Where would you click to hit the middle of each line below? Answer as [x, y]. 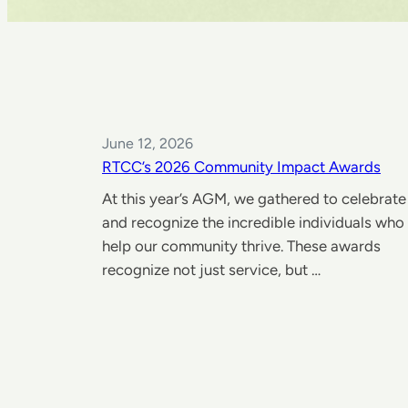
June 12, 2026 [148, 144]
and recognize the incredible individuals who [253, 222]
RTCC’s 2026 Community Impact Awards [241, 167]
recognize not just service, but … [211, 269]
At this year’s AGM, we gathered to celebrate [254, 198]
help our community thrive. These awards [241, 245]
